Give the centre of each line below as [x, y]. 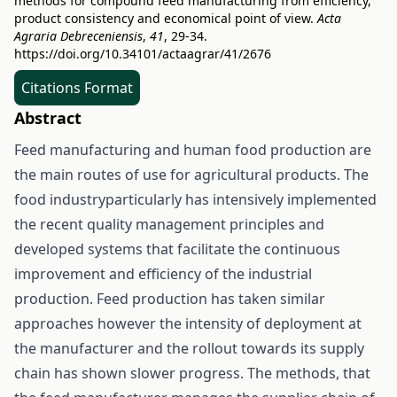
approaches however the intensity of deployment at [188, 323]
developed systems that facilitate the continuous [177, 249]
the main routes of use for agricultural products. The [191, 175]
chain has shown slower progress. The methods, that [192, 373]
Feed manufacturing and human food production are [193, 150]
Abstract [48, 118]
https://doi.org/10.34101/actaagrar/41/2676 [143, 54]
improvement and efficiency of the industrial [163, 274]
